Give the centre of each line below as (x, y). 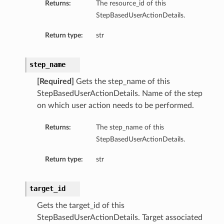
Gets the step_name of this (122, 82)
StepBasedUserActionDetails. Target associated (119, 218)
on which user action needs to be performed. (115, 106)
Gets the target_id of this (80, 206)
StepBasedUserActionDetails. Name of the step (119, 94)
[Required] (55, 82)
